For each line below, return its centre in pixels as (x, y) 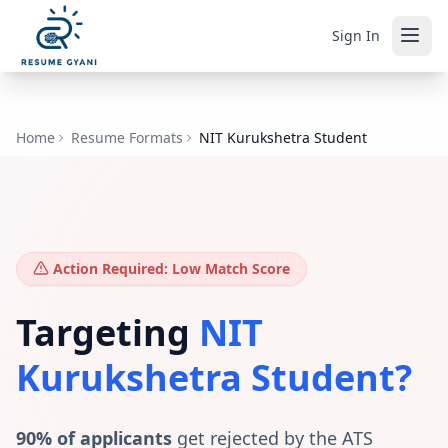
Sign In (356, 35)
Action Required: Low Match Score (171, 268)
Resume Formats (127, 137)
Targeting (107, 332)
